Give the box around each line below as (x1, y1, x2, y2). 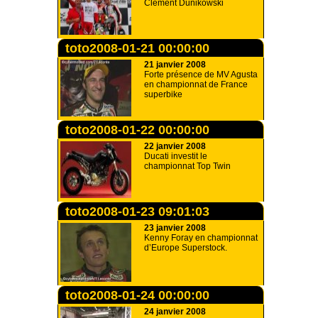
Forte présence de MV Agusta (144, 70, 258, 79)
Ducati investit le (144, 151, 207, 161)
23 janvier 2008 (144, 223, 206, 233)
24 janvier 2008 (144, 307, 206, 317)
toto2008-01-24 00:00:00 (65, 288, 209, 302)
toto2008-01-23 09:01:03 (65, 204, 209, 219)
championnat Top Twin (144, 161, 231, 171)
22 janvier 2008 (144, 141, 206, 151)
